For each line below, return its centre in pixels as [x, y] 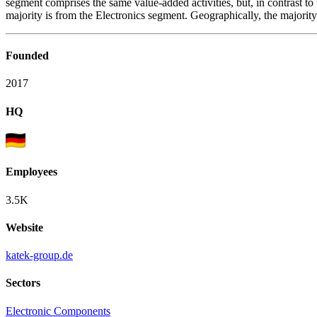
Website [24, 227]
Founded [27, 56]
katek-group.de [39, 255]
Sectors [23, 283]
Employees [31, 172]
